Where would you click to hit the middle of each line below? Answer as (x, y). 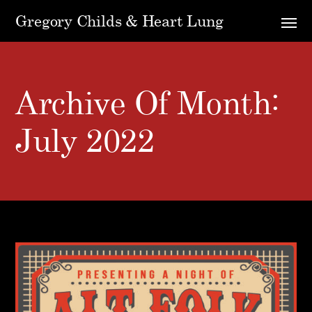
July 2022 (85, 140)
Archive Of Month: (148, 102)
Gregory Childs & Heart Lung (119, 21)
